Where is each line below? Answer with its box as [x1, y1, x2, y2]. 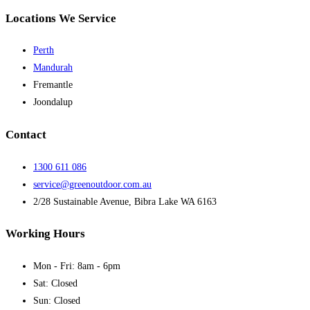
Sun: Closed [33, 295, 80, 306]
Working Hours [6, 227, 85, 241]
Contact [6, 128, 46, 142]
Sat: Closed [33, 277, 77, 289]
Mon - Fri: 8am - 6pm [33, 260, 120, 271]
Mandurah [33, 62, 73, 73]
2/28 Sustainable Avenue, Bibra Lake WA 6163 [33, 196, 217, 207]
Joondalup [33, 97, 73, 108]
